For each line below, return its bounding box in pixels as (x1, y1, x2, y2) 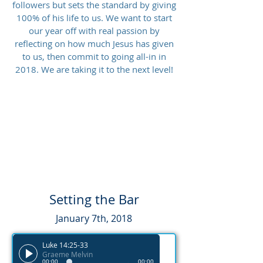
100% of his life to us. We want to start (16, 12, 172, 23)
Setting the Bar (49, 191, 139, 208)
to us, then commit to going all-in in (22, 50, 166, 62)
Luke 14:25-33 (42, 240, 88, 249)
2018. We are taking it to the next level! (15, 63, 173, 75)
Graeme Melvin (42, 249, 93, 259)
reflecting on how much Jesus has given (14, 38, 174, 49)
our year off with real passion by (28, 25, 160, 36)
